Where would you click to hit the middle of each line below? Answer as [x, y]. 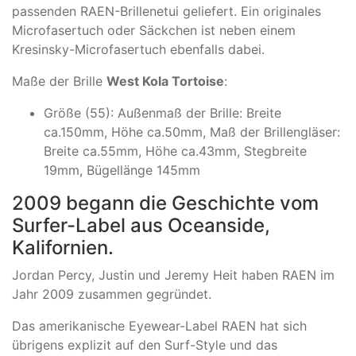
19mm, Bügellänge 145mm [122, 170]
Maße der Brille [59, 81]
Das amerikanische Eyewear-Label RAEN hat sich [159, 326]
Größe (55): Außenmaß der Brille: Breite [163, 113]
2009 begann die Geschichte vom [165, 203]
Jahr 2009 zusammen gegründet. [112, 294]
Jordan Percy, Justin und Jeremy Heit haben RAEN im [173, 275]
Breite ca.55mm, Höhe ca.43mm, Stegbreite [175, 151]
